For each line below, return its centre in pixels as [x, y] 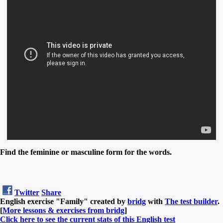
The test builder [191, 201]
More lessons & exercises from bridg [63, 210]
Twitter [27, 192]
